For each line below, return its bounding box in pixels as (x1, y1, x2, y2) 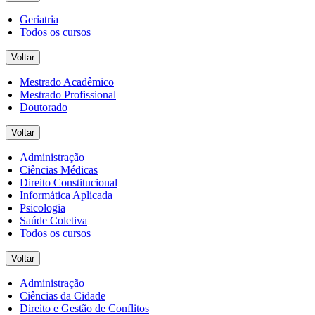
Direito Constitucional (20, 176, 117, 188)
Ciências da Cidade (20, 289, 105, 302)
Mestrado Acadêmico (20, 75, 114, 88)
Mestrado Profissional (20, 88, 116, 101)
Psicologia (20, 201, 65, 214)
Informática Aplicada (20, 188, 112, 201)
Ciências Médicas (20, 163, 98, 176)
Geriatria (20, 13, 58, 25)
